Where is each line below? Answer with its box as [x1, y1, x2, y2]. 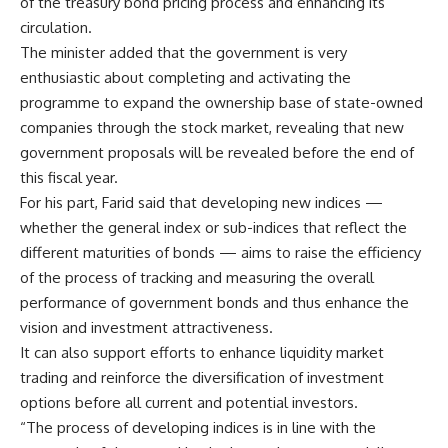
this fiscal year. [20, 167, 118, 187]
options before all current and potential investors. [20, 392, 358, 412]
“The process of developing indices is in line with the [20, 417, 376, 437]
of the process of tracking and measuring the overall [20, 267, 374, 287]
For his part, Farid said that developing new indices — [20, 192, 383, 212]
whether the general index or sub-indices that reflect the [20, 217, 407, 237]
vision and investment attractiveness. [20, 317, 273, 337]
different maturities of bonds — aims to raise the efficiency [20, 242, 421, 262]
